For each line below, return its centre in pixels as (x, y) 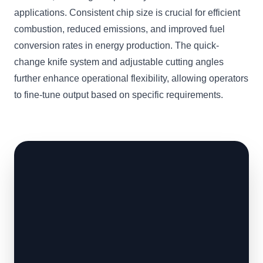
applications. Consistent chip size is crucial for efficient (127, 13)
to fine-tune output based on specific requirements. (119, 95)
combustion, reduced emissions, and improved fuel (119, 29)
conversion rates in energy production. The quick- (117, 46)
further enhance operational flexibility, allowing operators (131, 79)
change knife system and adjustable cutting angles (119, 62)
